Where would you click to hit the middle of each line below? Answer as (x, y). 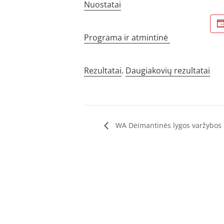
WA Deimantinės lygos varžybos (167, 125)
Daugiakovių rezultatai (168, 70)
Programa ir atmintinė (127, 37)
